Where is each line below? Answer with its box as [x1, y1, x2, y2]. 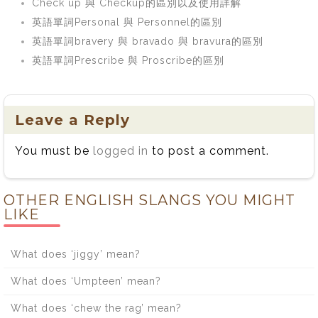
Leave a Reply [15, 111, 130, 128]
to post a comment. [148, 143, 269, 158]
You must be [15, 143, 93, 158]
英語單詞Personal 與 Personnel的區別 [32, 16, 222, 28]
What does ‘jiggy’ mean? [11, 248, 141, 260]
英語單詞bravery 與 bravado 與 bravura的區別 [32, 35, 263, 47]
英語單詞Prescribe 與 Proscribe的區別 [32, 54, 224, 66]
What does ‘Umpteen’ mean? [11, 275, 161, 287]
